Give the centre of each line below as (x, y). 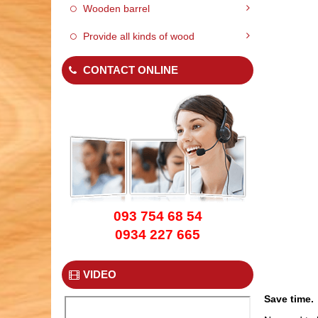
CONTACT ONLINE (131, 70)
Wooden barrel (116, 8)
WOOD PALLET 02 (158, 100)
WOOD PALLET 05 (158, 293)
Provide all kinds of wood (139, 36)
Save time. (289, 298)
